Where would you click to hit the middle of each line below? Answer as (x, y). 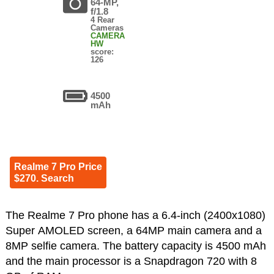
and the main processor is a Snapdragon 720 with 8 (131, 261)
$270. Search (44, 179)
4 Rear (103, 20)
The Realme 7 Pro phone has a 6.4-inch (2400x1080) (135, 216)
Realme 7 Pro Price (58, 167)
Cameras (107, 28)
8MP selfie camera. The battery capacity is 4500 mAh (135, 246)
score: (102, 52)
